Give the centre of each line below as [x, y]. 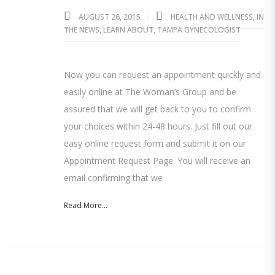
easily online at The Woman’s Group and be [150, 92]
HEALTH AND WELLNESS [212, 17]
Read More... [86, 205]
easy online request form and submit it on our [155, 143]
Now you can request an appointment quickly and [162, 75]
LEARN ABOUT [128, 30]
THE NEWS [82, 30]
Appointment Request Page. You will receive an [157, 161]
